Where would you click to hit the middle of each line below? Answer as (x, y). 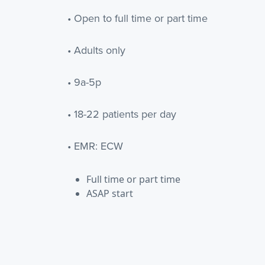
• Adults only (96, 50)
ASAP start (110, 193)
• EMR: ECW (95, 146)
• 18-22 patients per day (122, 114)
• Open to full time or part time (138, 18)
